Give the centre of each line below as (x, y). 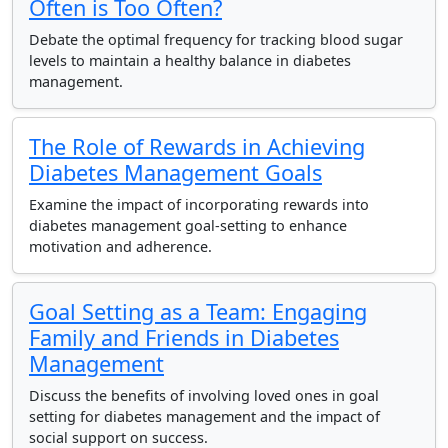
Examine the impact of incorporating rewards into (199, 204)
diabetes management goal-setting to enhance (188, 225)
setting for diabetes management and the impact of (204, 416)
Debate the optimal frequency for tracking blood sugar (216, 39)
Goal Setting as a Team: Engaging (198, 311)
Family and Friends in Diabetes (184, 337)
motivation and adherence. (120, 246)
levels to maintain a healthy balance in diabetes (190, 60)
